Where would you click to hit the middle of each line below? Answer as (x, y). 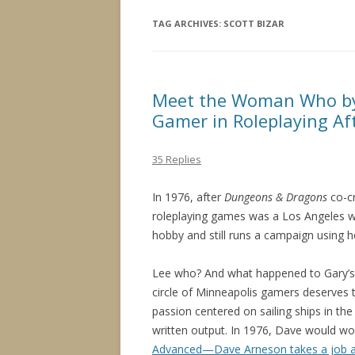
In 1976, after (188, 197)
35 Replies (177, 159)
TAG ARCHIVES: (188, 23)
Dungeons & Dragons (276, 197)
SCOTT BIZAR (254, 23)
